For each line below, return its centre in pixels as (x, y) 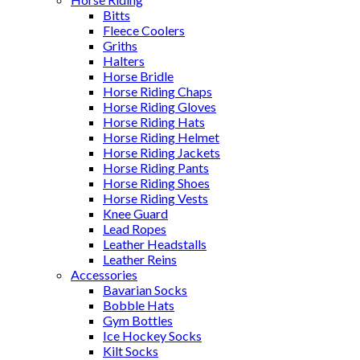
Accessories (104, 274)
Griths (120, 45)
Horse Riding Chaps (157, 91)
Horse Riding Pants (156, 168)
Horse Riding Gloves (160, 106)
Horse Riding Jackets (162, 152)
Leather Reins (140, 259)
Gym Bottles (138, 320)
